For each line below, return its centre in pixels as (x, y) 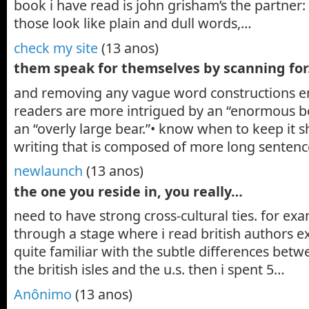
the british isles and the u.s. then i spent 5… (149, 270)
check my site (56, 48)
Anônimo (43, 294)
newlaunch (48, 171)
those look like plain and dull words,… (133, 23)
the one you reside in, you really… (128, 191)
